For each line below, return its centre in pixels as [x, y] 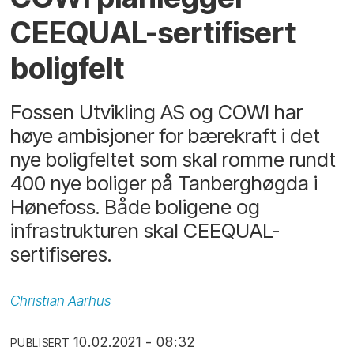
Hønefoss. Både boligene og [136, 206]
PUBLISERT [40, 343]
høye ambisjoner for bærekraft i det [166, 135]
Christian [38, 300]
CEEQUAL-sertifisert [153, 33]
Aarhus [90, 300]
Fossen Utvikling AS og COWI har [157, 111]
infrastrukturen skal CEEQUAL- [145, 230]
